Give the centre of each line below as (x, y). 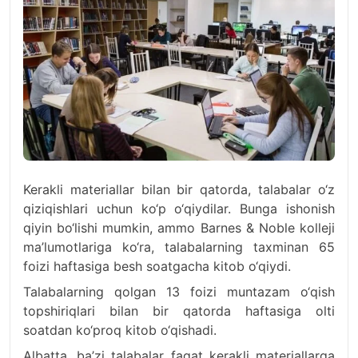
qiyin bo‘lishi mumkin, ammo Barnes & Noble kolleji (179, 228)
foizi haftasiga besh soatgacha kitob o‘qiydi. (157, 266)
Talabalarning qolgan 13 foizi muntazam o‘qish (179, 292)
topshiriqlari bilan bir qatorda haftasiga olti (179, 311)
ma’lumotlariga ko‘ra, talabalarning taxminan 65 (179, 247)
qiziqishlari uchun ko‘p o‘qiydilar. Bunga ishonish (179, 209)
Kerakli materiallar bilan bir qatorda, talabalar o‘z (179, 189)
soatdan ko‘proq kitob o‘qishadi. (120, 330)
